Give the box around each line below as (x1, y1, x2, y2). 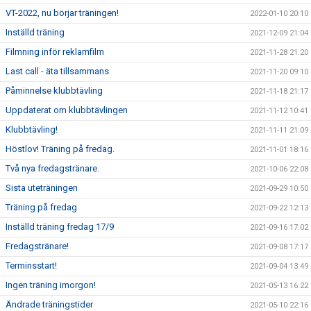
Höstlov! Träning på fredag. (6, 144, 115, 154)
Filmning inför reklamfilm (6, 47, 104, 57)
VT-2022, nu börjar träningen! (6, 8, 119, 18)
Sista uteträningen (6, 183, 78, 193)
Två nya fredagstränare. (6, 163, 99, 174)
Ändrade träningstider (6, 299, 93, 310)
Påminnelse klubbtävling (6, 85, 103, 96)
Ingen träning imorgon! (6, 280, 96, 290)
